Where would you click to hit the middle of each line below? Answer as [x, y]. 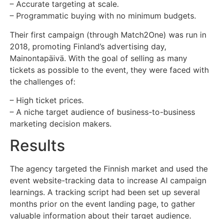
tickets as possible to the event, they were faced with [109, 70]
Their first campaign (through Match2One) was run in [108, 34]
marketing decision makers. [61, 123]
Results [37, 146]
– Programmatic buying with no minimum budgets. [103, 16]
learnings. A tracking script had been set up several [105, 192]
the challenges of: [43, 81]
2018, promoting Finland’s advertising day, [88, 46]
